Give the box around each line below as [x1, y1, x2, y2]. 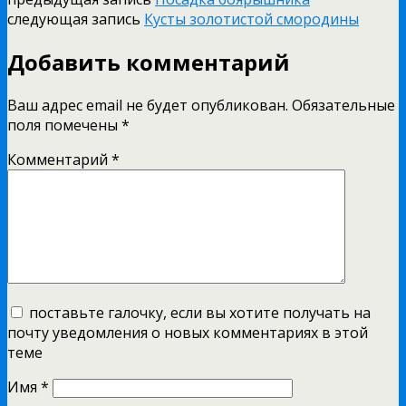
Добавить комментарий [7, 47, 290, 78]
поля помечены [7, 115, 121, 136]
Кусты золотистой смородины [144, 9, 359, 30]
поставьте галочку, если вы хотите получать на [29, 303, 371, 324]
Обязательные [292, 95, 395, 116]
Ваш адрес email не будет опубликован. [7, 95, 288, 116]
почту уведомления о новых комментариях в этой [7, 323, 368, 343]
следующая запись [7, 9, 144, 30]
